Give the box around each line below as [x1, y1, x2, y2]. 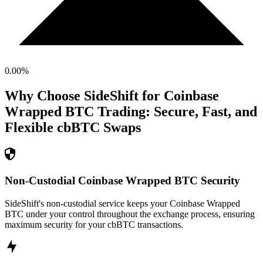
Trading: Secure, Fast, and [94, 104, 257, 120]
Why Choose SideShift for [5, 88, 164, 104]
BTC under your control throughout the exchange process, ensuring [5, 208, 255, 219]
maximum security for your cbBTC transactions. [5, 219, 183, 230]
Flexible [5, 120, 53, 136]
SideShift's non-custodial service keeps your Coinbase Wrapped [5, 198, 240, 208]
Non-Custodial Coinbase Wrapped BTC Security [5, 174, 240, 187]
